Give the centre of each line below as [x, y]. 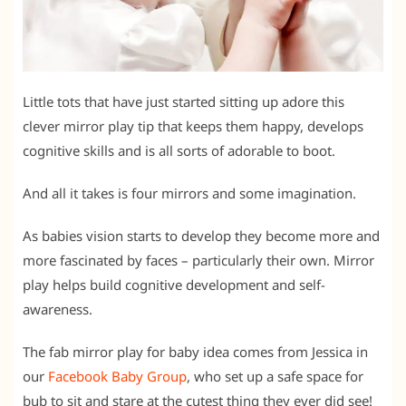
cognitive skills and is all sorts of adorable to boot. [179, 150]
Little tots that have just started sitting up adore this [184, 101]
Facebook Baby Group [117, 376]
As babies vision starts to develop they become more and [201, 235]
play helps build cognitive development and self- [174, 284]
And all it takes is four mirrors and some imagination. [189, 193]
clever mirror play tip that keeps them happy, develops [193, 126]
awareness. [58, 309]
